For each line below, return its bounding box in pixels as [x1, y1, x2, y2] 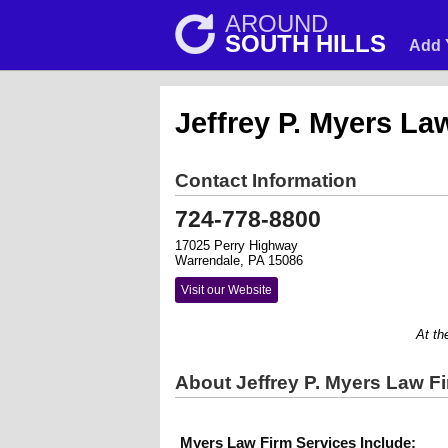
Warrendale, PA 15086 [175, 253, 303, 268]
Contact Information [175, 170, 357, 191]
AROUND [225, 10, 328, 37]
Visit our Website [181, 283, 272, 297]
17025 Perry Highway [175, 238, 298, 253]
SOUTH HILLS [225, 30, 386, 57]
